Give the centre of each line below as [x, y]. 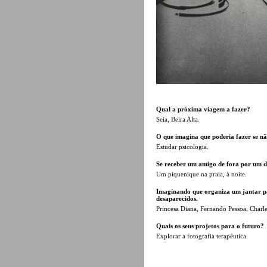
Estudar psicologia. [182, 146]
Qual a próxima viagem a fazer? [203, 109]
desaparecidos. [177, 198]
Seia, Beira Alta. [178, 119]
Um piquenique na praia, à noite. [201, 174]
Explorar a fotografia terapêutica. [202, 236]
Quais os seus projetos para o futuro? [210, 226]
